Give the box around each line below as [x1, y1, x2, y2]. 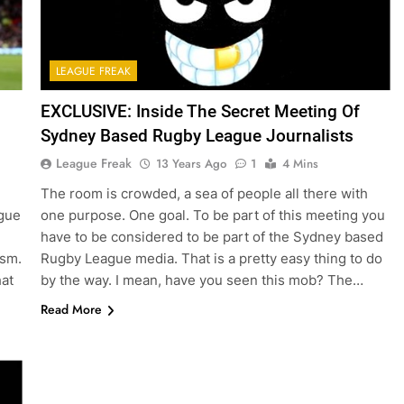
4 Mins [281, 155, 318, 173]
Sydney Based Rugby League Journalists [40, 125, 353, 147]
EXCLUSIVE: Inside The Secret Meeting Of [40, 101, 360, 123]
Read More [40, 300, 102, 319]
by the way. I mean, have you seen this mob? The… [40, 271, 363, 289]
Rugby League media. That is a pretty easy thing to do [40, 250, 382, 268]
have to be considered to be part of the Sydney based [40, 228, 383, 246]
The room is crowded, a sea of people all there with [40, 185, 368, 203]
